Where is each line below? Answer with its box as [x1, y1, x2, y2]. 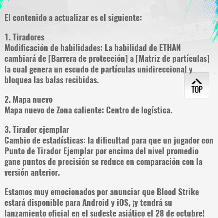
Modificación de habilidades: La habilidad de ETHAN [4, 42, 181, 54]
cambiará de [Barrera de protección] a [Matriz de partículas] [4, 53, 210, 64]
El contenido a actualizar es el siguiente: [4, 12, 142, 23]
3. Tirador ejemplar [4, 124, 69, 135]
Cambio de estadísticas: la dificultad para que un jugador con [4, 134, 214, 145]
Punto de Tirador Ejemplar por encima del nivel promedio [4, 145, 199, 156]
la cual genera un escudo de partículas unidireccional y [4, 64, 193, 75]
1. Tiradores [4, 32, 44, 43]
